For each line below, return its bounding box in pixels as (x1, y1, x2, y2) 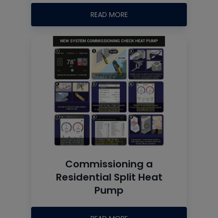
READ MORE (90, 10, 128, 20)
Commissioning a (65, 157, 153, 171)
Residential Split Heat (55, 170, 163, 184)
